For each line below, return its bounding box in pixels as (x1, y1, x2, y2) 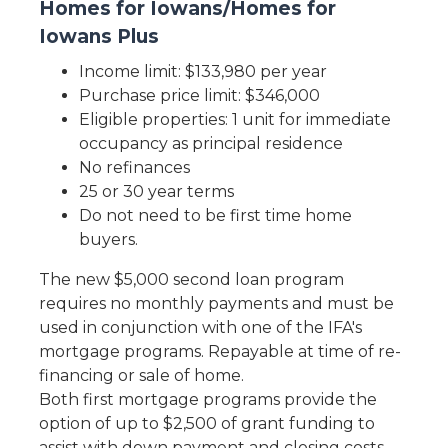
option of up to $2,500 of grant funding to (38, 414, 375, 433)
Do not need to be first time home (78, 206, 352, 225)
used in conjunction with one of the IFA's (38, 318, 362, 337)
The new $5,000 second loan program (38, 270, 344, 289)
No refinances (78, 158, 190, 177)
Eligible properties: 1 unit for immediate (78, 110, 391, 129)
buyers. (78, 230, 138, 249)
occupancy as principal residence (78, 134, 343, 153)
